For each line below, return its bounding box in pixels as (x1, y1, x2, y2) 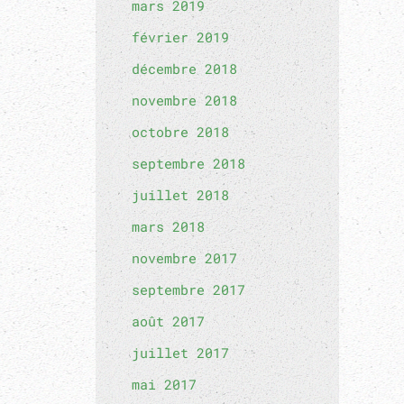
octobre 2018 (132, 123, 229, 141)
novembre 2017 (132, 249, 237, 267)
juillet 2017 (132, 344, 229, 362)
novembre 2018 (132, 91, 237, 109)
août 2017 (132, 312, 205, 330)
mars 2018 (132, 217, 205, 235)
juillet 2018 (132, 186, 229, 204)
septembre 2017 (132, 280, 245, 298)
